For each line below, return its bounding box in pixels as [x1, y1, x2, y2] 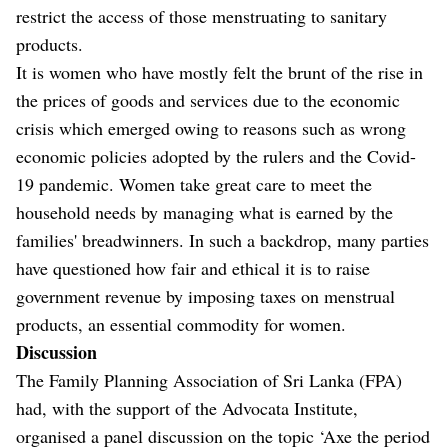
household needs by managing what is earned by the [16, 200, 393, 225]
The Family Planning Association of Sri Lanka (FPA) [16, 368, 402, 393]
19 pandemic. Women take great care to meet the [16, 172, 372, 197]
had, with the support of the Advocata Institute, [16, 396, 358, 421]
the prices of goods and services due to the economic [16, 88, 400, 113]
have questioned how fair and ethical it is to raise [16, 256, 370, 281]
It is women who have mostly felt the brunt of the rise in [16, 60, 423, 85]
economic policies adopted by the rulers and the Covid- [16, 144, 416, 169]
